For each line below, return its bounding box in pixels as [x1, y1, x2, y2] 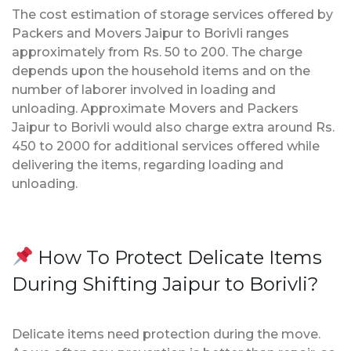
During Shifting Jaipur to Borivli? [12, 272, 319, 295]
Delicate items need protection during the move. [12, 326, 320, 342]
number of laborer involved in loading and [12, 81, 276, 97]
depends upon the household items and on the [12, 63, 310, 78]
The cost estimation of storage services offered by [12, 6, 333, 22]
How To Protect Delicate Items [33, 245, 323, 269]
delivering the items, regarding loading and [12, 157, 284, 172]
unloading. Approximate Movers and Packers [12, 100, 299, 116]
